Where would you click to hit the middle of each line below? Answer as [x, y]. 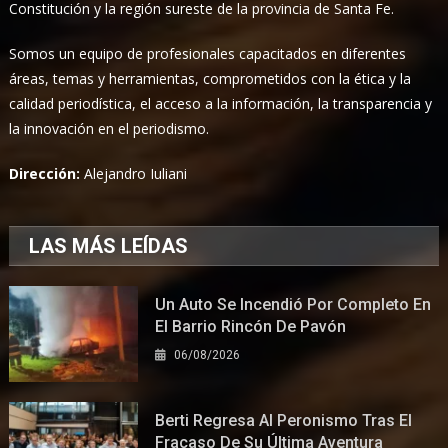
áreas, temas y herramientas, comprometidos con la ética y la [210, 78]
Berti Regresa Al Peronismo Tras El [284, 421]
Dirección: [47, 173]
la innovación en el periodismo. [109, 128]
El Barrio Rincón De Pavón [251, 326]
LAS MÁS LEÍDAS [109, 245]
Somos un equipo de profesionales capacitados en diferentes [208, 53]
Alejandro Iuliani [136, 173]
